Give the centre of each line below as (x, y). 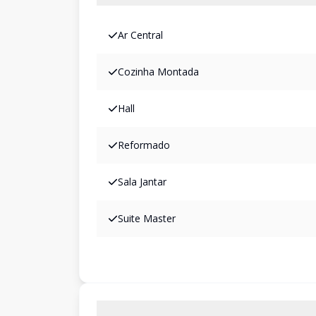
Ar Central (140, 35)
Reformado (144, 145)
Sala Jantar (142, 182)
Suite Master (147, 218)
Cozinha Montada (158, 72)
